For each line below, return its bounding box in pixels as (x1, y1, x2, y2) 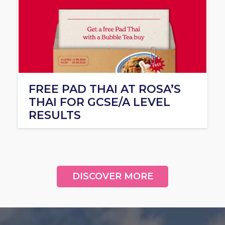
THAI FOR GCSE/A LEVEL (29, 95, 170, 109)
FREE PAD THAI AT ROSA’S (29, 82, 181, 96)
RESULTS (29, 108, 81, 123)
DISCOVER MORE (72, 171, 153, 182)
